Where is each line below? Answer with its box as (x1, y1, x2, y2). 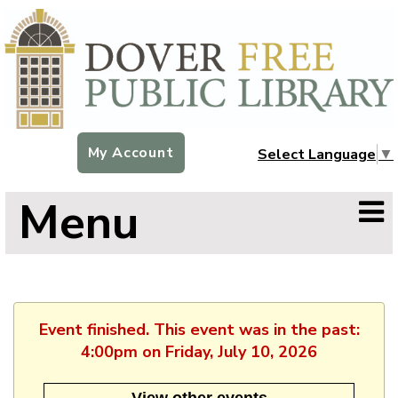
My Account (87, 143, 174, 163)
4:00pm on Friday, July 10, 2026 (81, 340, 317, 362)
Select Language (258, 143, 376, 164)
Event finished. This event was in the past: (38, 318, 360, 340)
